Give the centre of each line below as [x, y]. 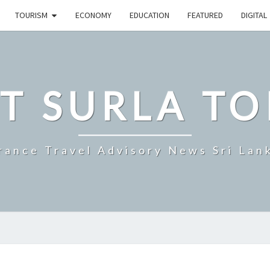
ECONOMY [93, 15]
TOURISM [31, 15]
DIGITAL [254, 15]
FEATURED [205, 15]
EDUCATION [149, 15]
